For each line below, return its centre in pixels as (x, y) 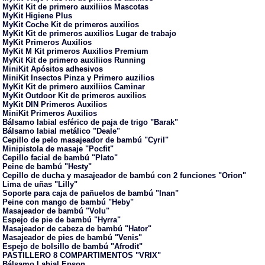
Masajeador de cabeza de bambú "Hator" (77, 228)
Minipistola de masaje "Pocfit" (58, 148)
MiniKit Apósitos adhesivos (53, 69)
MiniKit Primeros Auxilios (50, 113)
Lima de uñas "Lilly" (40, 184)
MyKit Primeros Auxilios (47, 42)
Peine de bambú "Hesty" (47, 166)
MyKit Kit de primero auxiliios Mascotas (76, 7)
